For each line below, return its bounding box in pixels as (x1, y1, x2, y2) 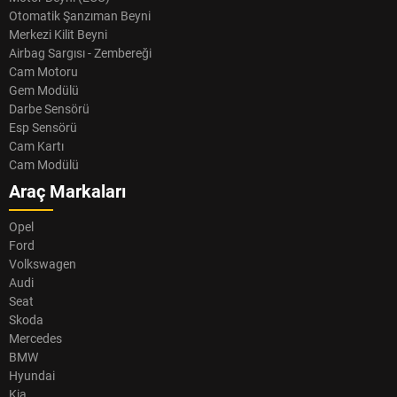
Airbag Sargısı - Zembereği (9, 46, 152, 61)
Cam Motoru (9, 65, 78, 80)
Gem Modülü (9, 83, 79, 98)
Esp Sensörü (9, 121, 77, 136)
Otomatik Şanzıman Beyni (9, 9, 151, 24)
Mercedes (9, 331, 62, 346)
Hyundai (9, 369, 55, 384)
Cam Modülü (9, 158, 79, 173)
